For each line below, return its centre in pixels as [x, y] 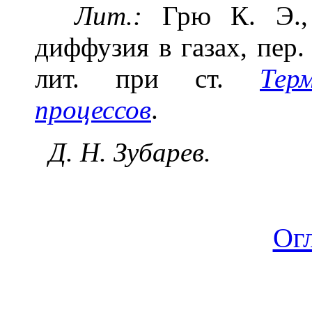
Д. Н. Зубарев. [123, 153]
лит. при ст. [147, 79]
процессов [93, 110]
